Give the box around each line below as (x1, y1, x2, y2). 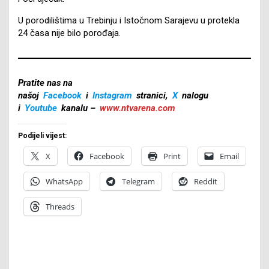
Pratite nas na (18, 77, 73, 88)
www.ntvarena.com (100, 102, 175, 113)
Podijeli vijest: (18, 131, 67, 140)
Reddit (194, 175, 217, 187)
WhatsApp (46, 175, 83, 187)
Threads (46, 201, 74, 212)
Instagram (92, 89, 132, 101)
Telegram (122, 175, 155, 187)
